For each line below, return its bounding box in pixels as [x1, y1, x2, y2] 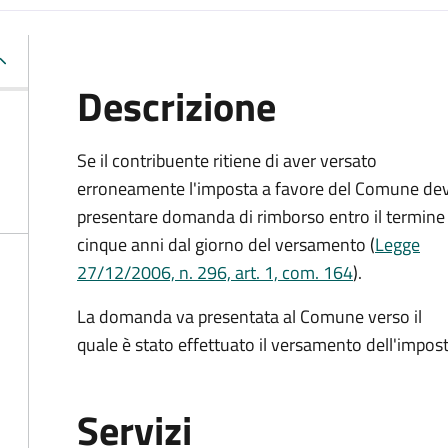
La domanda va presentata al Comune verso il [77, 303, 422, 330]
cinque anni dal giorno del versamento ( [77, 231, 375, 258]
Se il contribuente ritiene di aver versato [77, 147, 377, 174]
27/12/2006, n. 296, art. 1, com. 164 [77, 259, 353, 286]
